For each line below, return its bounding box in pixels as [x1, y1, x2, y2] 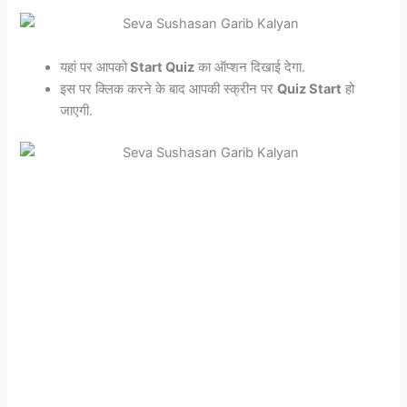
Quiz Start [277, 80, 342, 97]
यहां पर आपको [60, 58, 128, 75]
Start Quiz [127, 58, 195, 75]
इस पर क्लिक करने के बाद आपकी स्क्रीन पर [60, 80, 278, 97]
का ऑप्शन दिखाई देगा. [194, 58, 306, 75]
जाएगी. [60, 102, 94, 119]
